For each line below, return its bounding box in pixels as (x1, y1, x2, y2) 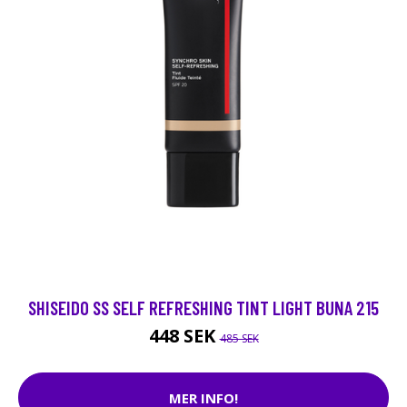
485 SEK (219, 331, 259, 346)
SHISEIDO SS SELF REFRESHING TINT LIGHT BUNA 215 (28, 296, 379, 319)
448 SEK (148, 323, 220, 348)
